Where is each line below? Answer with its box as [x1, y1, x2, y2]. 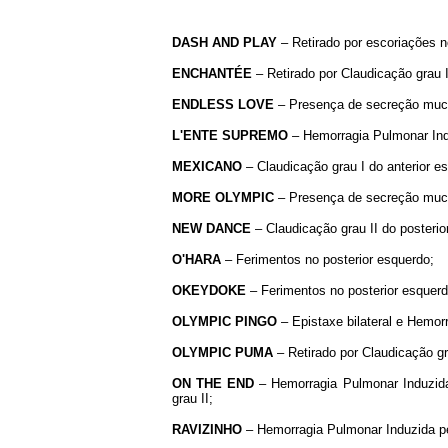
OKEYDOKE [172, 282, 246, 298]
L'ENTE [172, 127, 218, 143]
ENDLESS [172, 96, 234, 112]
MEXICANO [172, 158, 242, 174]
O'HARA [172, 251, 221, 267]
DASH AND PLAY [172, 34, 277, 50]
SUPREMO [222, 127, 288, 143]
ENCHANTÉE [172, 65, 252, 81]
